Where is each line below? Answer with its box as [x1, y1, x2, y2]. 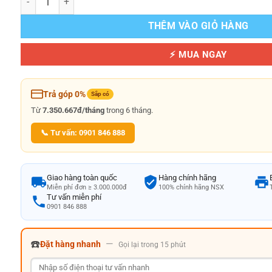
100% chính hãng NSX [158, 183, 224, 192]
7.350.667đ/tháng [42, 106, 104, 115]
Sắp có [91, 90, 109, 98]
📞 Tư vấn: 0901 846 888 [41, 128, 125, 138]
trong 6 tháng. [104, 106, 153, 115]
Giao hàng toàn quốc [47, 173, 117, 183]
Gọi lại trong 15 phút [118, 240, 186, 250]
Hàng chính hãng [158, 173, 216, 183]
